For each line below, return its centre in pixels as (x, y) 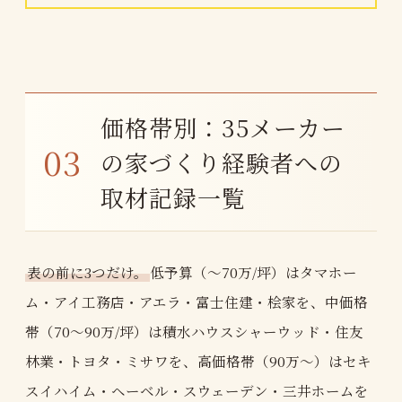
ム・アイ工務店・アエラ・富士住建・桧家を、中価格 (197, 301)
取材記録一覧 (174, 197)
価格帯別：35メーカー (223, 127)
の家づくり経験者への (222, 162)
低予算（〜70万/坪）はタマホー (253, 271)
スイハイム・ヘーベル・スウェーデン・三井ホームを (197, 390)
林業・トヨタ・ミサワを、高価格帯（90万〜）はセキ (198, 360)
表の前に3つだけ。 (87, 271)
